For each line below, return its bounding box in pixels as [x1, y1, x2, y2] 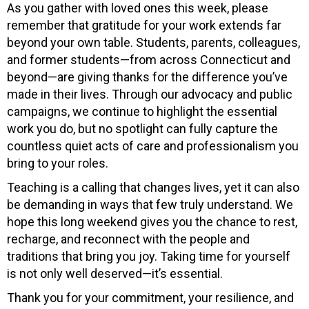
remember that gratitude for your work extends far [7, 17, 281, 32]
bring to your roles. [7, 155, 108, 170]
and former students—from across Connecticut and [7, 52, 290, 67]
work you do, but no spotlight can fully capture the [7, 121, 278, 136]
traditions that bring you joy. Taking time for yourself [7, 248, 290, 263]
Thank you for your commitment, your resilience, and [7, 290, 294, 305]
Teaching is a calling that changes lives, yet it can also [7, 179, 299, 195]
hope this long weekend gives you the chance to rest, [7, 214, 297, 229]
